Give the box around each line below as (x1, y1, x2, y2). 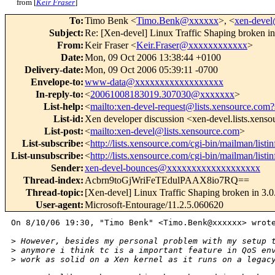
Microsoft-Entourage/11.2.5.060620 (85, 199, 223, 211)
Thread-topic (26, 187, 80, 198)
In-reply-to (36, 89, 80, 100)
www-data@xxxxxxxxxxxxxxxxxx (85, 77, 223, 88)
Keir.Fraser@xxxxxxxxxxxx (136, 40, 247, 51)
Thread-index (23, 175, 80, 186)
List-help (44, 101, 80, 112)
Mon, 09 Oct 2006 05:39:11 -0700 (85, 64, 218, 76)
